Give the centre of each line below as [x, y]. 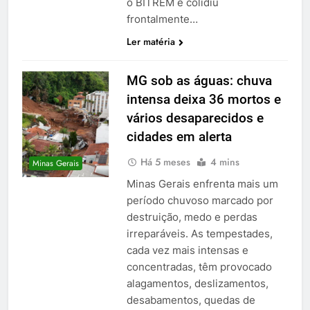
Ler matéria [151, 41]
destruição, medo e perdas [192, 217]
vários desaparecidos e [195, 118]
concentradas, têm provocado [199, 266]
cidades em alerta [179, 136]
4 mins [225, 162]
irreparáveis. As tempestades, [199, 233]
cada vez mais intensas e [187, 250]
